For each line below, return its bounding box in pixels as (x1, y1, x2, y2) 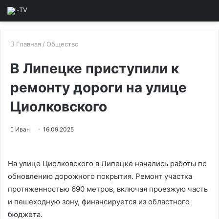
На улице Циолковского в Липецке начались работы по (8, 159, 207, 168)
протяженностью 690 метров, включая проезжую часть (8, 184, 208, 194)
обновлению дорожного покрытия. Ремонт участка (8, 172, 192, 181)
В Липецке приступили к (10, 60, 179, 77)
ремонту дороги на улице (10, 79, 187, 96)
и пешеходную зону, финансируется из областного (8, 197, 190, 206)
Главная (14, 40, 41, 48)
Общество (46, 40, 79, 48)
